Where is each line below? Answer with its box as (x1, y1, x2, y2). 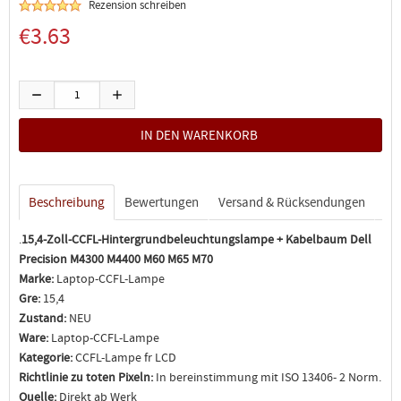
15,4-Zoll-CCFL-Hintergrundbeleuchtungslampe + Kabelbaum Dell (21, 231, 371, 247)
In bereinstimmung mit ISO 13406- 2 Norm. (153, 369, 381, 385)
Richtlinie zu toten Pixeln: (19, 369, 153, 385)
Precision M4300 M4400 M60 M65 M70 (19, 251, 213, 267)
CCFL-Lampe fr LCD (73, 349, 176, 365)
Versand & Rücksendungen (218, 193, 365, 211)
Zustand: (19, 310, 66, 326)
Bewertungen (124, 193, 199, 211)
